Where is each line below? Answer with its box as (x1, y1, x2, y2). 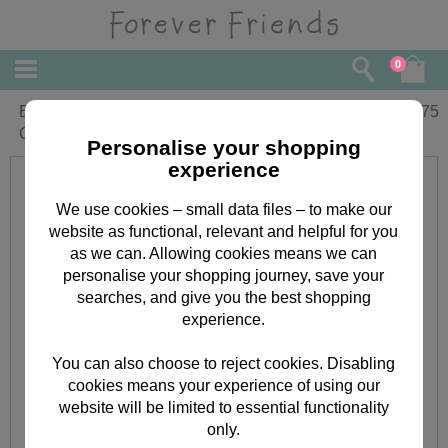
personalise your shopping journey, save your (63, 266, 385, 284)
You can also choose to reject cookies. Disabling (52, 354, 396, 372)
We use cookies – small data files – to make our (55, 200, 392, 218)
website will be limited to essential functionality (58, 398, 389, 416)
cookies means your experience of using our (67, 376, 380, 394)
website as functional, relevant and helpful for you (49, 222, 399, 240)
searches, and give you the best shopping (76, 288, 371, 306)
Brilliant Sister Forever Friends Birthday (18, 103, 298, 120)
